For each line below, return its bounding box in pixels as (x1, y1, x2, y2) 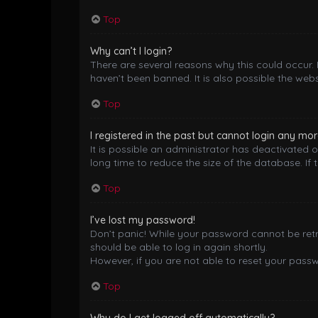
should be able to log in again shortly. (90, 241, 268, 253)
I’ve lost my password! (90, 214, 195, 226)
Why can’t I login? (90, 45, 172, 57)
